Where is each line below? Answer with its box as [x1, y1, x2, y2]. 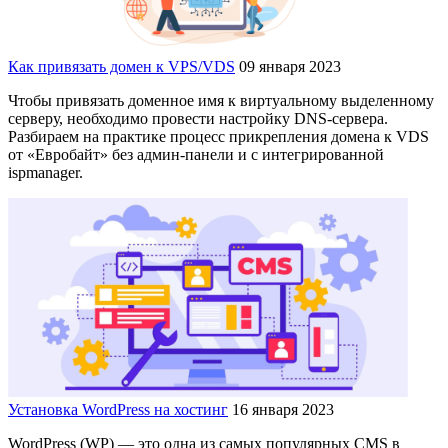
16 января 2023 [232, 400, 334, 418]
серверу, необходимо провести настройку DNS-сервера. [8, 109, 388, 127]
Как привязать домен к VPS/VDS [8, 57, 235, 75]
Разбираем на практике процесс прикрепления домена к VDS [8, 127, 429, 145]
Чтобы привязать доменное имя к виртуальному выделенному [8, 91, 434, 109]
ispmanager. [8, 163, 83, 181]
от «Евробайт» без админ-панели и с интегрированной [8, 145, 384, 163]
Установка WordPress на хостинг [8, 400, 228, 418]
